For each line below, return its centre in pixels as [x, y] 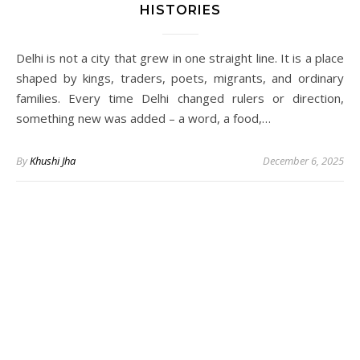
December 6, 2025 [303, 161]
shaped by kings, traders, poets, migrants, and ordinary [180, 78]
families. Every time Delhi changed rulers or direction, [180, 98]
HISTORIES [180, 10]
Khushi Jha [53, 161]
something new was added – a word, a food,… [143, 119]
